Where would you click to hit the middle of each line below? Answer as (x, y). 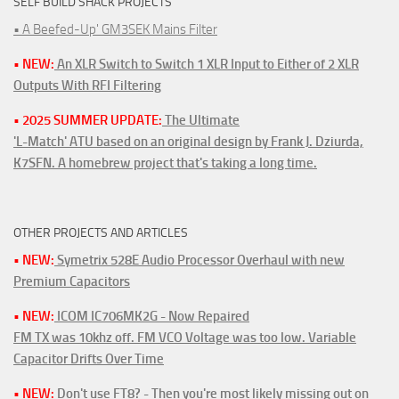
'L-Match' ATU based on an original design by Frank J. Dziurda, (188, 142)
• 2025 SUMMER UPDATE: (88, 121)
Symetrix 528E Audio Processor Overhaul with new (199, 261)
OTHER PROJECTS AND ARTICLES (101, 233)
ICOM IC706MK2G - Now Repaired (152, 317)
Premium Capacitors (72, 282)
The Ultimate (201, 121)
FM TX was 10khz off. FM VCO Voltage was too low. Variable (185, 338)
